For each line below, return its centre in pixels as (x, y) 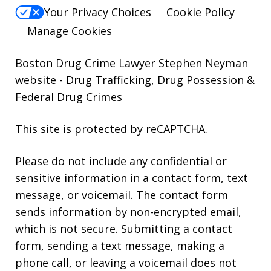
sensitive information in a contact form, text (132, 178)
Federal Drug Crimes (69, 96)
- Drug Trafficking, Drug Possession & (157, 80)
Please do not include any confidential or (121, 161)
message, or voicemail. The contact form (122, 194)
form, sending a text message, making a (120, 245)
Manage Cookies (70, 31)
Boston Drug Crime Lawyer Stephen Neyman (132, 63)
